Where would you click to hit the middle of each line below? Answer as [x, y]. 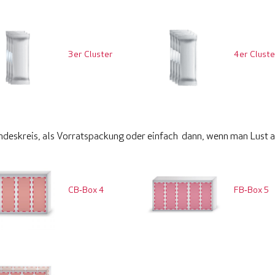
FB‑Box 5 [251, 190]
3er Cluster [90, 54]
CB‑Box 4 [86, 190]
